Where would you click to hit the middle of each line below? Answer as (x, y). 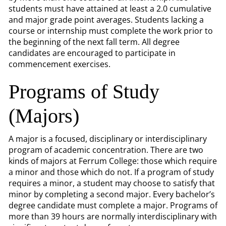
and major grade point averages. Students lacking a (106, 20)
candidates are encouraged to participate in (92, 53)
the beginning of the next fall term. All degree (94, 42)
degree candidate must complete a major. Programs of (113, 205)
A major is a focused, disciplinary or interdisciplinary (108, 139)
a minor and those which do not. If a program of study (111, 172)
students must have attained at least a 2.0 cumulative (110, 9)
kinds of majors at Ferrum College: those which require (113, 161)
